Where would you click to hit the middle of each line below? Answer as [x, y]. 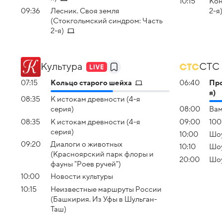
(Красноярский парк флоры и [102, 154]
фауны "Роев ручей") [86, 164]
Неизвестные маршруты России [106, 189]
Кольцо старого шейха [91, 83]
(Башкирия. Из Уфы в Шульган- [104, 199]
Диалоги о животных [86, 144]
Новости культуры [82, 177]
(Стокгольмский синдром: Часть [107, 21]
